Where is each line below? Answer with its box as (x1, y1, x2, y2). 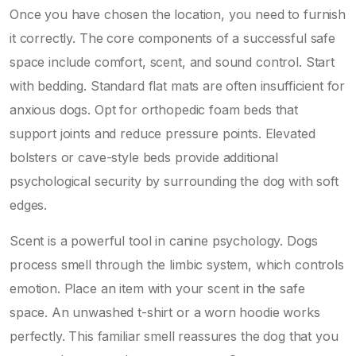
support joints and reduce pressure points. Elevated (10, 125, 315, 141)
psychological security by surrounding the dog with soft (10, 172, 339, 189)
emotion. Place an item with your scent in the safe (10, 280, 305, 296)
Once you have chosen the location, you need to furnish (10, 6, 346, 22)
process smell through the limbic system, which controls (10, 256, 344, 273)
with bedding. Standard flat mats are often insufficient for (10, 77, 346, 94)
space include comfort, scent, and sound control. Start (10, 53, 335, 70)
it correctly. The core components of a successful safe (10, 29, 335, 46)
